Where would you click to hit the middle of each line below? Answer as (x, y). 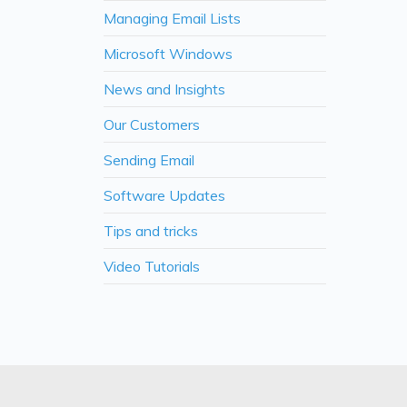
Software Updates (164, 195)
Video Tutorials (152, 266)
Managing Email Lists (172, 18)
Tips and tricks (151, 231)
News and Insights (164, 89)
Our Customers (152, 124)
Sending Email (149, 160)
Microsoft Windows (168, 54)
